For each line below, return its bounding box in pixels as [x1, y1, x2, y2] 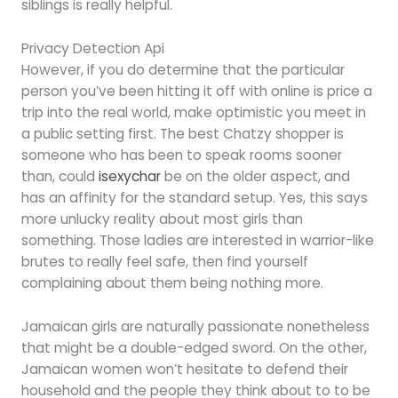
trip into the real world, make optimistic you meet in [20, 103, 366, 123]
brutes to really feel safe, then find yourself [20, 252, 308, 272]
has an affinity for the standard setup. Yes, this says [20, 188, 368, 208]
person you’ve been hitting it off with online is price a [20, 82, 372, 101]
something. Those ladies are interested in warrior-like [20, 231, 374, 251]
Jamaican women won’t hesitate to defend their [20, 359, 348, 378]
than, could [20, 167, 99, 187]
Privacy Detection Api [20, 39, 164, 59]
